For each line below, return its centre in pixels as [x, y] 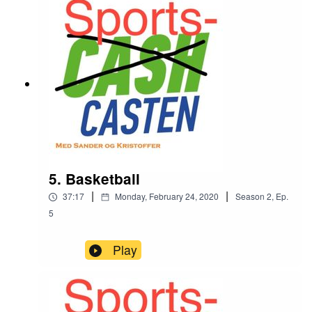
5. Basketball [94, 179]
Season [250, 196]
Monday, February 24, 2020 [167, 196]
